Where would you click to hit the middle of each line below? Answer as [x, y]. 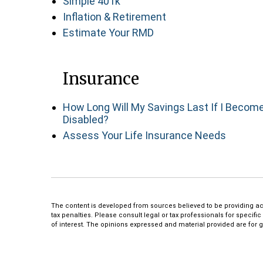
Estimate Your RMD [108, 33]
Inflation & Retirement [114, 17]
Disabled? [86, 119]
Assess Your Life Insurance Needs [144, 135]
